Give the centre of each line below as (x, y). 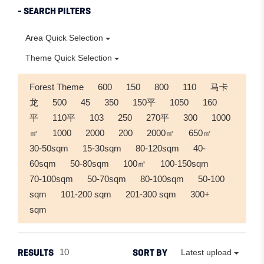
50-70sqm (107, 179)
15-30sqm (102, 148)
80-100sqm (162, 179)
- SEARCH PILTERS (54, 11)
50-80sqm (90, 164)
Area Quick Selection (64, 38)
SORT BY (150, 252)
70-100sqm (51, 179)
